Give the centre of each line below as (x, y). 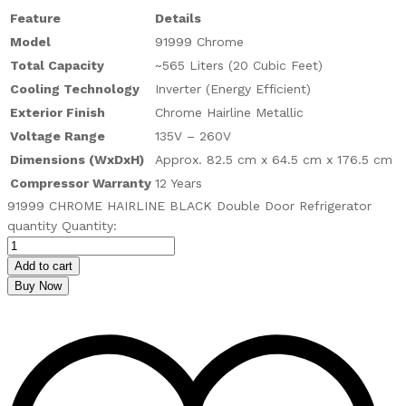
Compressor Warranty (81, 183)
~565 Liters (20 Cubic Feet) (239, 65)
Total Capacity (57, 65)
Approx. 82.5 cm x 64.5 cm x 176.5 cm (274, 159)
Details (178, 18)
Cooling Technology (75, 88)
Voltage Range (58, 135)
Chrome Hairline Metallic (229, 112)
